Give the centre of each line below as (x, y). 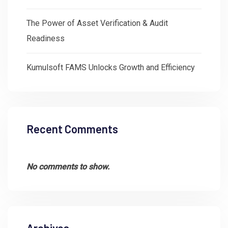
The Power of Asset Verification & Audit (97, 23)
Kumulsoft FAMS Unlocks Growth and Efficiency (111, 67)
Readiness (46, 38)
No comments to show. (68, 166)
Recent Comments (72, 129)
